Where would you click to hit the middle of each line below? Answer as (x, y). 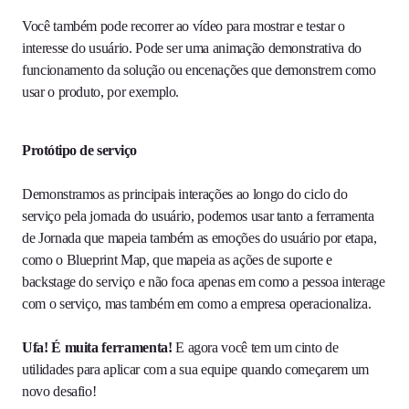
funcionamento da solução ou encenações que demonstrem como (199, 70)
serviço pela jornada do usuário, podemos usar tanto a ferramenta (198, 216)
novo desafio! (61, 392)
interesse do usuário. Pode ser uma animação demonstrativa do (192, 48)
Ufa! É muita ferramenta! (97, 348)
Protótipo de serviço (79, 151)
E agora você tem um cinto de (255, 348)
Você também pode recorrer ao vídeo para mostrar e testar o (184, 26)
